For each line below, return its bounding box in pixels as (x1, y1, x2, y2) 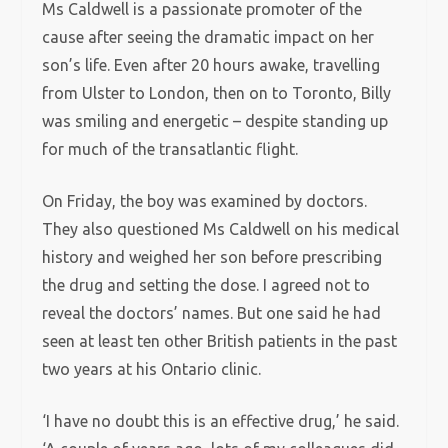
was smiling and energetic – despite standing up (42, 112, 389, 130)
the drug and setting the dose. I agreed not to (42, 276, 371, 294)
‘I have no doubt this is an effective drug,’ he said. (42, 412, 400, 430)
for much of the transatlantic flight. (42, 140, 299, 158)
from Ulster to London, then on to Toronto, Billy (42, 84, 392, 102)
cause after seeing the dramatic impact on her (42, 28, 375, 46)
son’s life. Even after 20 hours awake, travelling (42, 56, 381, 74)
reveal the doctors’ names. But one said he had (42, 304, 382, 322)
